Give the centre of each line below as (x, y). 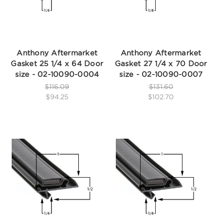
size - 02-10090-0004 (57, 74)
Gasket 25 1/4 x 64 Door (57, 64)
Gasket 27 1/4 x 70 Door (161, 64)
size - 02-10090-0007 (161, 74)
